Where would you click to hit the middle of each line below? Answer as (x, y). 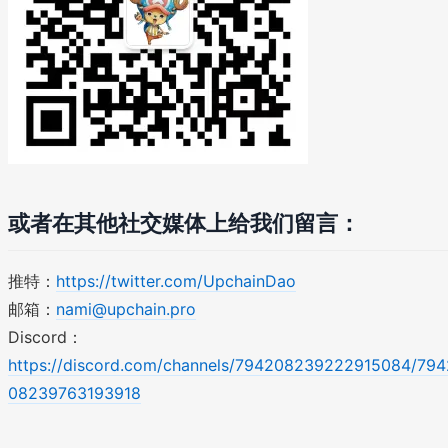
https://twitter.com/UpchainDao (176, 280)
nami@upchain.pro (126, 308)
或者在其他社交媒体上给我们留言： (184, 222)
